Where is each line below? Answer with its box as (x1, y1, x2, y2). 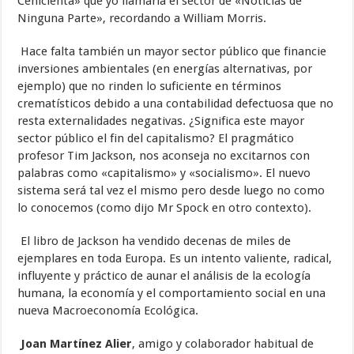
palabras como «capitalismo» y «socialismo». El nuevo (17, 166, 311, 181)
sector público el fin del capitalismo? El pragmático (17, 131, 295, 146)
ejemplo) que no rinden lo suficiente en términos (17, 79, 282, 94)
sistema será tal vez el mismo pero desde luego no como (17, 183, 326, 198)
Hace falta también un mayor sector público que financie (17, 44, 327, 59)
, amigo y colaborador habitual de (132, 337, 314, 352)
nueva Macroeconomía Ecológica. (17, 303, 199, 318)
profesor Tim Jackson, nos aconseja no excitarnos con (17, 149, 311, 164)
